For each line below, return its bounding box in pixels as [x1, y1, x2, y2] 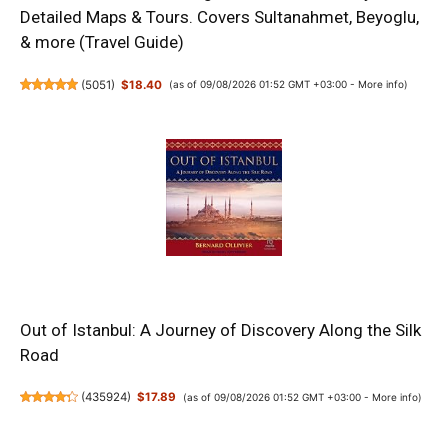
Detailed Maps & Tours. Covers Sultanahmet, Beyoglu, [20, 7, 419, 28]
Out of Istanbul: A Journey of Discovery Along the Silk [20, 320, 421, 341]
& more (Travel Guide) [20, 32, 184, 53]
